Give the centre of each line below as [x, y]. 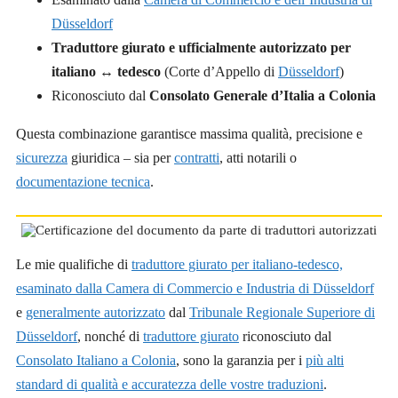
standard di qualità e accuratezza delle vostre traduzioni [170, 385]
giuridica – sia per [121, 158]
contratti [197, 158]
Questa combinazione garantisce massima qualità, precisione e [189, 134]
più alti [325, 361]
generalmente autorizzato [96, 313]
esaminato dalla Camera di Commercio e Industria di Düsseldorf [195, 289]
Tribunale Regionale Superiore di [282, 313]
